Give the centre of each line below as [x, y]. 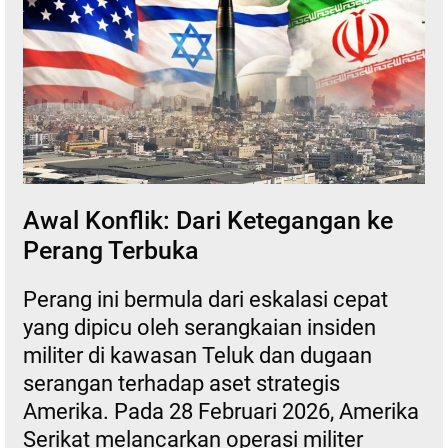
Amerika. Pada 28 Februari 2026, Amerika [220, 411]
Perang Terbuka [110, 250]
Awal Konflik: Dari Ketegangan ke [207, 220]
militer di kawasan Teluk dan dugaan [197, 355]
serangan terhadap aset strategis [181, 383]
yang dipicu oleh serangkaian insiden [199, 327]
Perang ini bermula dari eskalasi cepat [205, 299]
